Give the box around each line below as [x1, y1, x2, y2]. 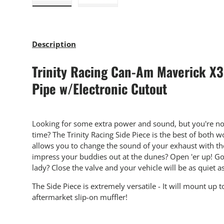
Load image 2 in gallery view [97, 5, 195, 16]
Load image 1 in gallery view [51, 5, 149, 16]
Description [32, 38, 76, 49]
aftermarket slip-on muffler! [32, 192, 127, 202]
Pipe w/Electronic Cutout [32, 78, 167, 98]
